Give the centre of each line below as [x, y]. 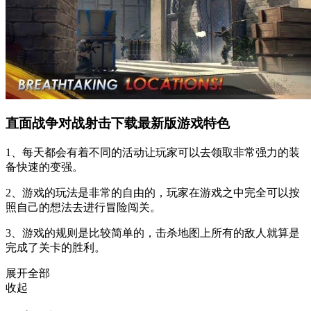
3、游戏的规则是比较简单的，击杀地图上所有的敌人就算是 [153, 233]
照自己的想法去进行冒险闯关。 [83, 207]
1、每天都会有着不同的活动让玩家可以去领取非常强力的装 [153, 152]
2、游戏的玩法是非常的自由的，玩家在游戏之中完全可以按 [153, 193]
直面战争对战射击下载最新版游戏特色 [118, 124]
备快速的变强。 [44, 167]
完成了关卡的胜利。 [56, 247]
